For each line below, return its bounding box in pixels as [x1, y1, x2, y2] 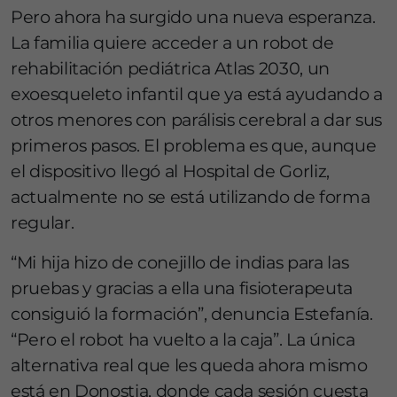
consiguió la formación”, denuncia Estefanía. [11, 303, 373, 325]
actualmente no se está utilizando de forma [11, 186, 370, 208]
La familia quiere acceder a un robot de [11, 32, 334, 54]
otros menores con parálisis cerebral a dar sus [11, 109, 382, 131]
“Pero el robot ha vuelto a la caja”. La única [11, 329, 355, 351]
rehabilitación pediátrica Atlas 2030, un [11, 58, 330, 80]
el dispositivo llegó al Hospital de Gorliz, [11, 160, 330, 183]
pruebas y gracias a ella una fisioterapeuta [11, 277, 353, 300]
